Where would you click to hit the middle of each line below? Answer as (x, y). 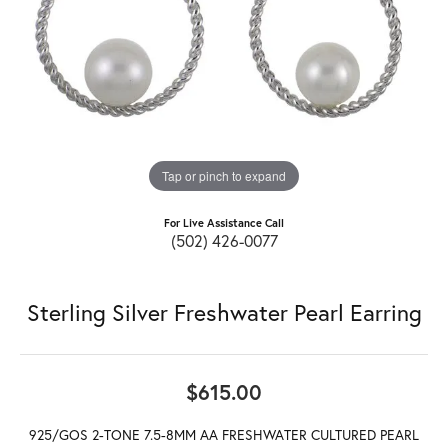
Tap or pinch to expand (224, 176)
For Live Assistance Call (224, 223)
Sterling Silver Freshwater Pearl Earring (224, 312)
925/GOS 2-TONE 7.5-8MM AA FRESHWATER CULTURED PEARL (224, 435)
